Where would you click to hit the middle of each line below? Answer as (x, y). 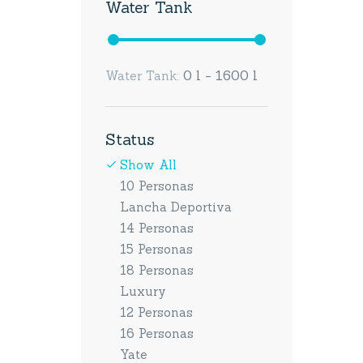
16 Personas (157, 333)
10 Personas (157, 186)
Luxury (143, 291)
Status (130, 139)
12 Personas (156, 312)
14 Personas (157, 228)
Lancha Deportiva (176, 207)
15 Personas (156, 249)
